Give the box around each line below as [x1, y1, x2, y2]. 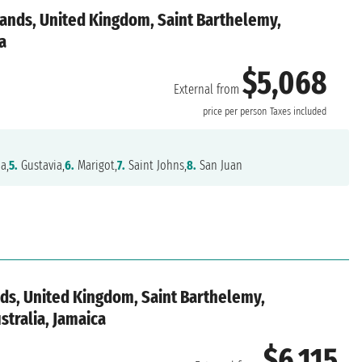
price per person [203, 105, 267, 119]
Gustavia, [18, 158, 65, 174]
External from [174, 82, 243, 98]
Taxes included [270, 105, 327, 119]
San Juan [196, 158, 243, 174]
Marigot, [74, 158, 118, 174]
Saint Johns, [125, 158, 187, 174]
